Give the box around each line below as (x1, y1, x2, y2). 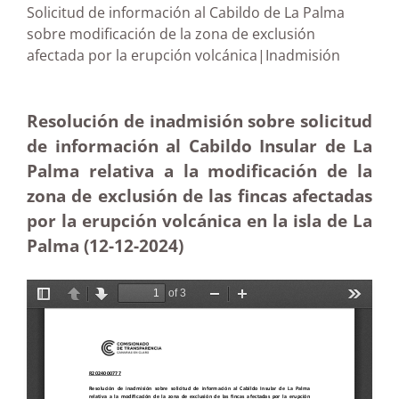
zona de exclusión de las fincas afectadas (27, 184, 372, 207)
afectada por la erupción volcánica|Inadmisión (27, 45, 372, 65)
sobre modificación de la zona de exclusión (27, 24, 315, 44)
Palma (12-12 (27, 234, 134, 256)
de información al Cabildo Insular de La (27, 134, 372, 157)
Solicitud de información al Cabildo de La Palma (27, 3, 345, 22)
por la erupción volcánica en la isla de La (27, 209, 372, 232)
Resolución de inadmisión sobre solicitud (27, 110, 372, 132)
